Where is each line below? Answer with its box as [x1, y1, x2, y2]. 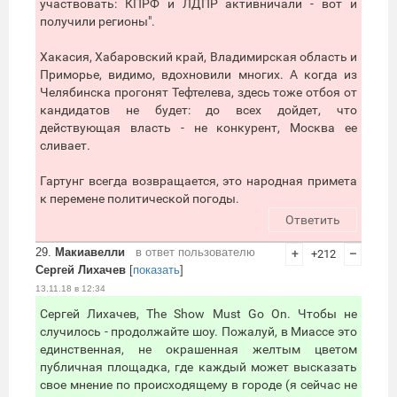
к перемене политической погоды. [40, 191, 239, 206]
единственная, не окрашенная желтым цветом [40, 342, 357, 357]
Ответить [285, 213, 340, 228]
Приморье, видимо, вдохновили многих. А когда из [40, 67, 357, 82]
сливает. [40, 138, 90, 153]
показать [133, 263, 180, 277]
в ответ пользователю [136, 245, 255, 260]
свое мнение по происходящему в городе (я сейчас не [40, 378, 357, 393]
